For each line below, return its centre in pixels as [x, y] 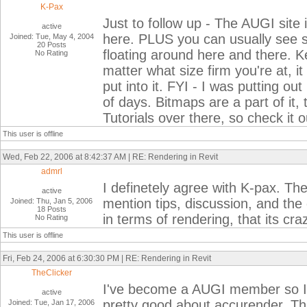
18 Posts [52, 209]
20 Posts [52, 45]
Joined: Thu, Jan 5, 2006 [52, 201]
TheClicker [52, 273]
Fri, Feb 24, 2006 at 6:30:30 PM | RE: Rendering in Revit [107, 258]
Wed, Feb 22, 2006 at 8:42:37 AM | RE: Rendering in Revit [110, 157]
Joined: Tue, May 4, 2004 [52, 36]
